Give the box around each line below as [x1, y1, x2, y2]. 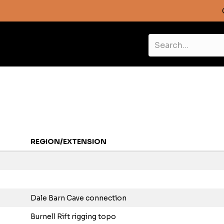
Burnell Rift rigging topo [30, 212, 116, 221]
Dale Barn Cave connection [30, 193, 126, 202]
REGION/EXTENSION [30, 137, 106, 146]
